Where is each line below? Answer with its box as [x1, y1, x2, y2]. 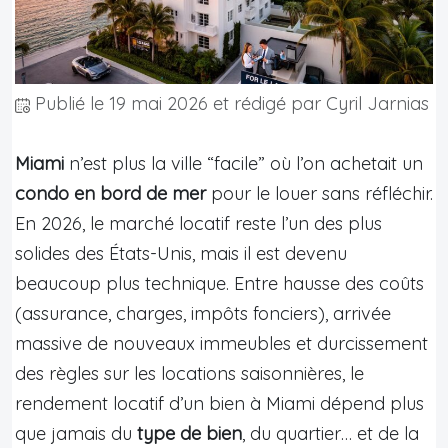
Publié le [30, 91, 109, 115]
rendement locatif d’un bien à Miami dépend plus [15, 391, 424, 415]
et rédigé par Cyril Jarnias [208, 91, 429, 115]
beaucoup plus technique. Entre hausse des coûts [15, 271, 424, 295]
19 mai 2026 [109, 91, 208, 115]
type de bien [137, 421, 242, 445]
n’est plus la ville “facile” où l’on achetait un [64, 151, 423, 175]
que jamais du [15, 421, 137, 445]
